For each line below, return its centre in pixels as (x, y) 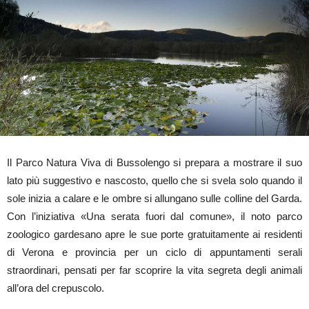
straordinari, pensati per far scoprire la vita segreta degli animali (154, 270)
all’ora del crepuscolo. (56, 288)
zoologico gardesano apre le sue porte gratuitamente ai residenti (154, 234)
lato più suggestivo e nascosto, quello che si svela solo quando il (154, 180)
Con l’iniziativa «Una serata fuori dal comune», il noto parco (154, 216)
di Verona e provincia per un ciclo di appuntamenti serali (154, 252)
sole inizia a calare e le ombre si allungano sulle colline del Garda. (154, 198)
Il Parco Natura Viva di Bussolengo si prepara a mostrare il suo (154, 162)
